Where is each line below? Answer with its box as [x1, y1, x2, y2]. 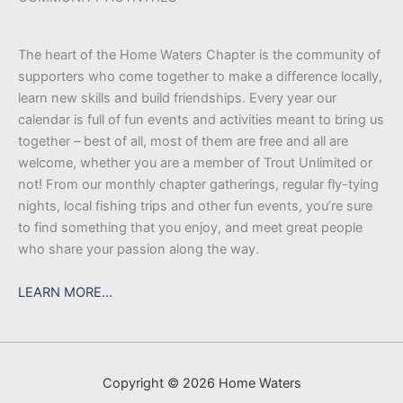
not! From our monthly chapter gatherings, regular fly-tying [18, 175, 379, 193]
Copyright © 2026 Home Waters [102, 375, 301, 392]
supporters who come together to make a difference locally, [18, 67, 382, 85]
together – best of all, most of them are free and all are [18, 132, 348, 149]
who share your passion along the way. [18, 240, 263, 257]
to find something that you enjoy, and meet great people [18, 219, 363, 236]
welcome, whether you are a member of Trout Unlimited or [18, 154, 372, 171]
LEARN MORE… [18, 283, 112, 300]
